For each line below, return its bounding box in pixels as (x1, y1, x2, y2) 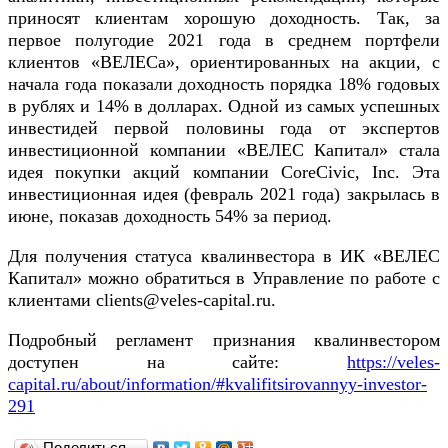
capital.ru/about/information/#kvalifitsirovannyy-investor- (8, 374, 427, 395)
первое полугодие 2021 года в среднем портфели (8, 30, 440, 51)
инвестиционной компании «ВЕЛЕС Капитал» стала (8, 140, 440, 161)
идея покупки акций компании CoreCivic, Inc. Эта (8, 162, 440, 183)
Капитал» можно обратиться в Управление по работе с (8, 268, 440, 289)
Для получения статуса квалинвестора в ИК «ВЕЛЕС (8, 246, 440, 267)
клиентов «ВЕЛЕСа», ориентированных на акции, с (8, 52, 440, 73)
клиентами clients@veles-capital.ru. (8, 290, 276, 311)
